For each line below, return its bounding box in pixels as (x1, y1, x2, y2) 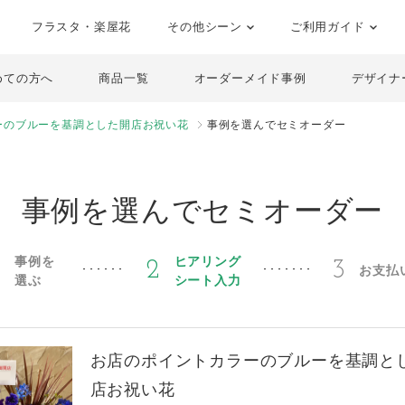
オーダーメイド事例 (193, 71, 306, 85)
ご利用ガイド (289, 20, 370, 33)
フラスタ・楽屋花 (31, 20, 132, 33)
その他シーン (167, 20, 247, 33)
